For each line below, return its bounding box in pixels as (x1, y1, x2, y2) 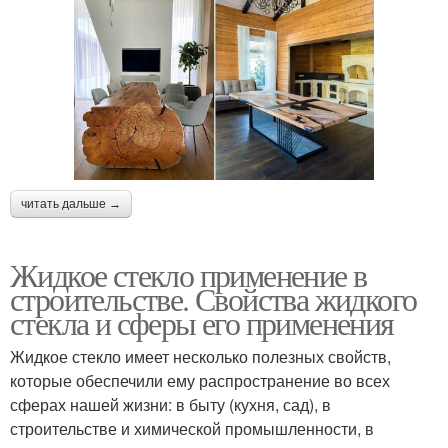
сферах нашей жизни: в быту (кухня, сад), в (10, 393, 331, 417)
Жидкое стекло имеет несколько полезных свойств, (10, 345, 391, 369)
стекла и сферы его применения (10, 301, 394, 345)
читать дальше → (21, 197, 121, 212)
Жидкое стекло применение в (10, 253, 367, 297)
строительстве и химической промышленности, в (10, 417, 374, 441)
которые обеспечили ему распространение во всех (10, 369, 390, 393)
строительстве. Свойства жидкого (10, 277, 417, 321)
